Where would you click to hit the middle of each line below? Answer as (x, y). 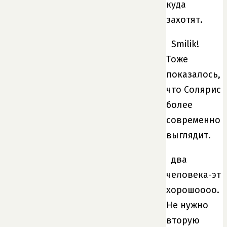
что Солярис (194, 89)
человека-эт (194, 175)
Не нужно (187, 205)
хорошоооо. (193, 190)
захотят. (184, 20)
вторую (183, 220)
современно (193, 120)
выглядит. (188, 135)
